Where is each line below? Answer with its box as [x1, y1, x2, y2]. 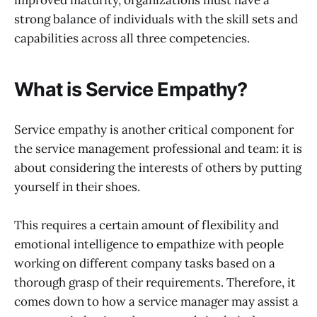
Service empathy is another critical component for [14, 121, 294, 137]
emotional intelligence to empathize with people [14, 236, 284, 252]
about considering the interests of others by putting [14, 159, 301, 175]
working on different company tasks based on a [14, 255, 275, 271]
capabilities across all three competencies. [14, 30, 250, 46]
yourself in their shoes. [14, 178, 140, 195]
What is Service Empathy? [14, 78, 248, 102]
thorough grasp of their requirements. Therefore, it [14, 274, 296, 290]
